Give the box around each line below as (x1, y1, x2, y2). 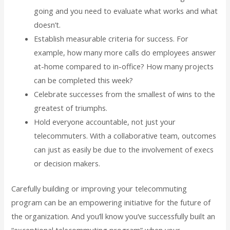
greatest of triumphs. (34, 102, 108, 113)
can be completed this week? (34, 74, 133, 85)
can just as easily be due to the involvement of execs (34, 144, 214, 155)
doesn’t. (34, 19, 61, 30)
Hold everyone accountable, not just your (34, 116, 176, 127)
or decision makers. (34, 158, 101, 168)
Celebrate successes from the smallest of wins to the (34, 88, 216, 99)
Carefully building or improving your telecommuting (11, 183, 187, 194)
